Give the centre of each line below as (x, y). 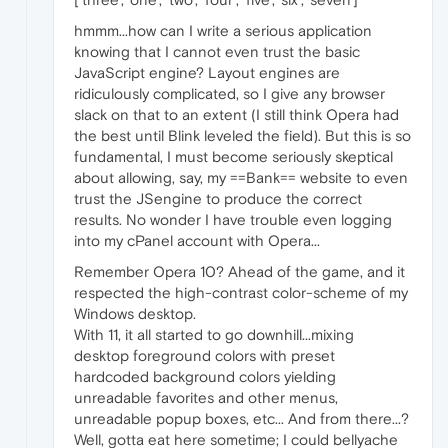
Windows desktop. (135, 313)
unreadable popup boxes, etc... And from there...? (241, 418)
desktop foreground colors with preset (204, 355)
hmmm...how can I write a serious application (223, 30)
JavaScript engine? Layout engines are (207, 72)
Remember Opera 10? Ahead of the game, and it (239, 271)
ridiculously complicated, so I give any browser (229, 93)
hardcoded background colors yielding (205, 376)
